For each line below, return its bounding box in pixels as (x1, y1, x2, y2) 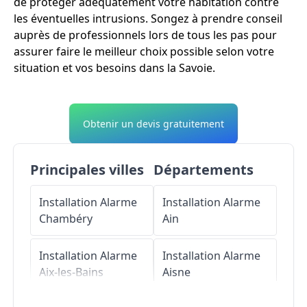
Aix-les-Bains (39, 265, 103, 280)
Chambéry (39, 211, 93, 227)
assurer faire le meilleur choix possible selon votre (14, 44, 274, 60)
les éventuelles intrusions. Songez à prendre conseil (14, 11, 282, 27)
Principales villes (30, 160, 144, 180)
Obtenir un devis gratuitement (83, 117, 224, 131)
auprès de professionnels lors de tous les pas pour (14, 27, 277, 43)
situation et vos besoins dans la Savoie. (14, 60, 215, 76)
